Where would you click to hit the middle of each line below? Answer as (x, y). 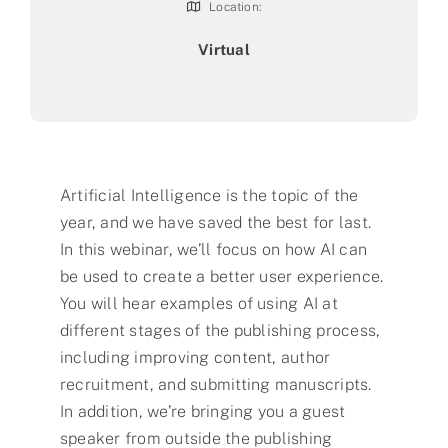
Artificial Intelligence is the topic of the (209, 196)
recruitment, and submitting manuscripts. (215, 385)
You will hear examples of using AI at (198, 304)
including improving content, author (195, 358)
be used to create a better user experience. (221, 277)
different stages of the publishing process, (220, 331)
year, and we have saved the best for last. (215, 223)
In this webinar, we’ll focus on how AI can (213, 250)
